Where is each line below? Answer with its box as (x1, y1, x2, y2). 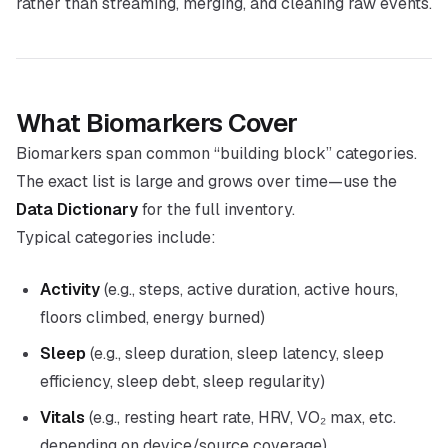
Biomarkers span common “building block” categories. (16, 143, 417, 164)
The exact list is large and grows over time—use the (16, 171, 397, 192)
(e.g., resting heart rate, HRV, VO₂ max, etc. (85, 407, 396, 428)
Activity (40, 279, 100, 300)
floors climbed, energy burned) (40, 307, 265, 328)
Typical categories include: (16, 227, 216, 248)
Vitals (40, 407, 85, 428)
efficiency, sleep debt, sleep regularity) (40, 371, 325, 392)
